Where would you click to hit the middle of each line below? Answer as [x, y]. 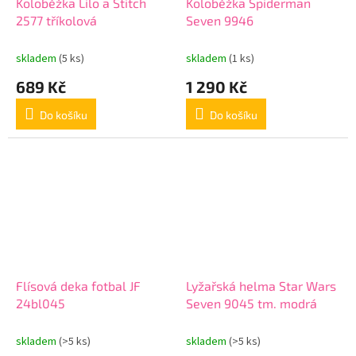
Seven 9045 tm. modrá [252, 303]
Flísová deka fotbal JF [78, 285]
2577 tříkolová [56, 21]
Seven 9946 [220, 21]
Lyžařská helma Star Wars [261, 285]
